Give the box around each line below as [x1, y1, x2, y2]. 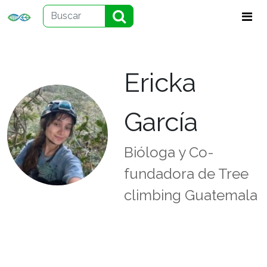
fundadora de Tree [124, 165, 249, 182]
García [124, 107, 198, 137]
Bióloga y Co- [124, 144, 214, 161]
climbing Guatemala [124, 187, 257, 204]
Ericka [124, 67, 196, 98]
